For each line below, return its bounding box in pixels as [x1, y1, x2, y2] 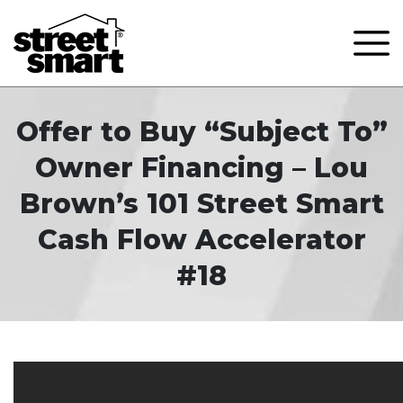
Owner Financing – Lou [35, 151, 368, 184]
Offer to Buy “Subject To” [15, 115, 388, 148]
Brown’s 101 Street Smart [19, 187, 384, 220]
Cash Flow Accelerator [37, 223, 366, 256]
